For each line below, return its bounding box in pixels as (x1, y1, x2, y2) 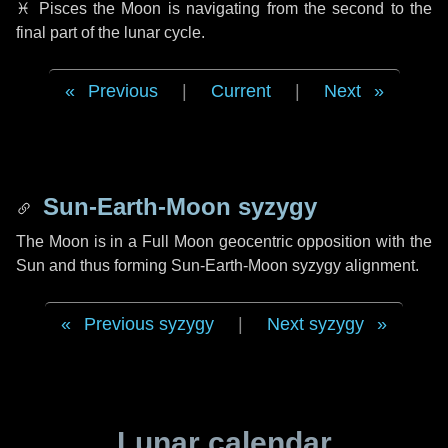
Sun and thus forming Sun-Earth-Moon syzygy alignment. (16, 257, 419, 274)
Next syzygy (267, 314, 364, 334)
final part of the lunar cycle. (16, 24, 205, 41)
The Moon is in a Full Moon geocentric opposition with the (16, 233, 432, 250)
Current (210, 81, 271, 101)
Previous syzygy (84, 314, 214, 334)
